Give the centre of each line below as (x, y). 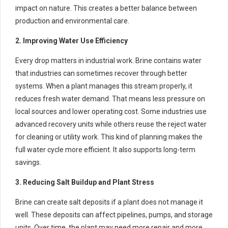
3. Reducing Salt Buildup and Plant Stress (85, 182)
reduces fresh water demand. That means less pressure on (110, 98)
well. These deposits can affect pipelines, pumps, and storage (114, 215)
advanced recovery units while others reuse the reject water (111, 124)
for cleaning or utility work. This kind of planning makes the (109, 137)
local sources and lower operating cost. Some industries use (111, 111)
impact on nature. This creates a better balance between (106, 8)
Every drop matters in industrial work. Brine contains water (108, 60)
